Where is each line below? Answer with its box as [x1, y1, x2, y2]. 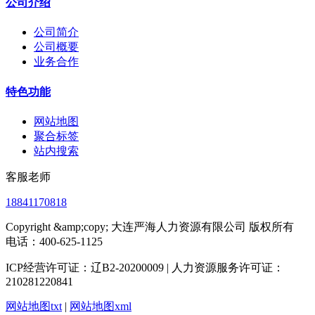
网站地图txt [6, 300, 62, 312]
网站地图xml [70, 300, 131, 312]
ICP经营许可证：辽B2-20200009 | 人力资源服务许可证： [6, 261, 284, 274]
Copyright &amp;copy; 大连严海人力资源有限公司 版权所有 [6, 220, 294, 233]
